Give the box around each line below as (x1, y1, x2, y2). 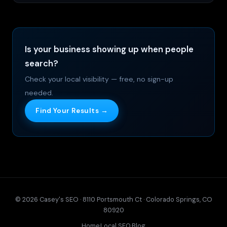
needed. (25, 88, 53, 98)
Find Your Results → (35, 106, 108, 116)
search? (25, 58, 58, 69)
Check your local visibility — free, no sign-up (25, 74, 173, 84)
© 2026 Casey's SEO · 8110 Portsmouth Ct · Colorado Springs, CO (15, 195, 212, 204)
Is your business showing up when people (25, 44, 194, 55)
